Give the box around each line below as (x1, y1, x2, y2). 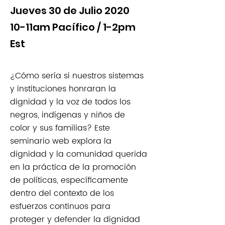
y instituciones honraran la (10, 82, 116, 95)
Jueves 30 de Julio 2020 (10, 4, 130, 18)
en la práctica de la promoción (10, 161, 136, 174)
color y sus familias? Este (10, 122, 110, 135)
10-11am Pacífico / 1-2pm (10, 20, 136, 34)
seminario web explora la (10, 135, 111, 148)
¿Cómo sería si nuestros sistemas (10, 69, 144, 82)
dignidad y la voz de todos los (10, 95, 131, 108)
